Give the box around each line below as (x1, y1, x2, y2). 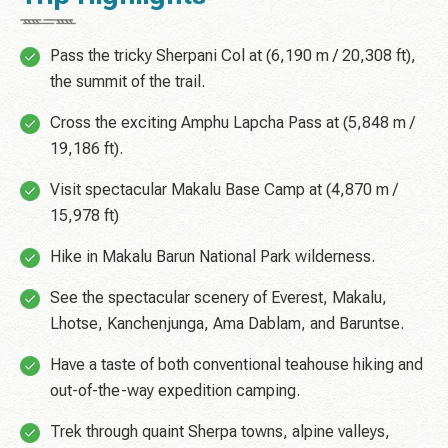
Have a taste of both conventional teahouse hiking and (50, 355, 423, 375)
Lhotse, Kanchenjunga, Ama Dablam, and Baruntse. (50, 314, 404, 334)
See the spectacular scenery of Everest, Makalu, (50, 288, 387, 308)
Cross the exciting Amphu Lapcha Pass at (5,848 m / (50, 113, 415, 133)
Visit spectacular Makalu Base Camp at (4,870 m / (50, 180, 398, 200)
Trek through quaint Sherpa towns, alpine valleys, (50, 422, 390, 442)
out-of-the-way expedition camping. (50, 381, 300, 401)
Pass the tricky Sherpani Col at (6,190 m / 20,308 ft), (50, 46, 416, 66)
